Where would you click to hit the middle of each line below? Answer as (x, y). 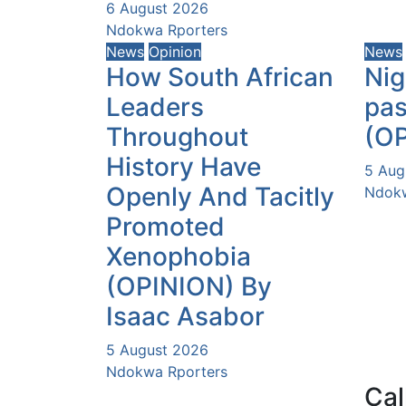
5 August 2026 (157, 349)
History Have (184, 166)
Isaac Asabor (185, 316)
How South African (220, 77)
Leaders (155, 106)
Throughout (177, 136)
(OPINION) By (189, 286)
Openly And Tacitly (220, 196)
